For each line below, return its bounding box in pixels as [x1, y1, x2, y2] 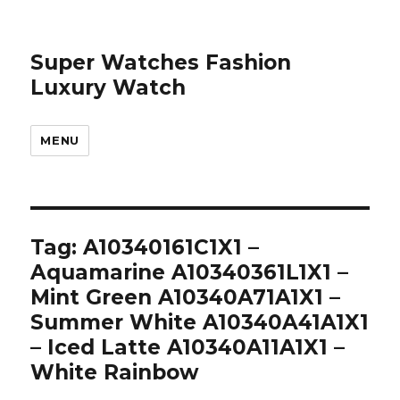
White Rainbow [30, 360, 200, 385]
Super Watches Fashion [30, 50, 292, 75]
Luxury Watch [30, 75, 187, 100]
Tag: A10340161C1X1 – [30, 235, 260, 260]
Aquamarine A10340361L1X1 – [30, 260, 349, 285]
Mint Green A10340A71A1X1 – [30, 285, 341, 310]
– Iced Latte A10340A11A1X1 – [30, 335, 346, 360]
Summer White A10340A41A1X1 [30, 310, 370, 335]
